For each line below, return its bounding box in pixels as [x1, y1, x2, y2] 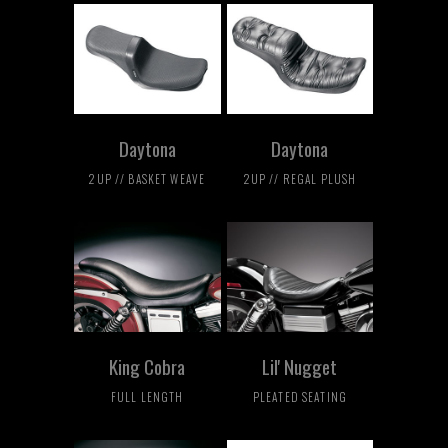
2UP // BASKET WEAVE [89, 169, 206, 187]
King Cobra [109, 351, 186, 380]
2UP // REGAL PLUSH [243, 169, 357, 187]
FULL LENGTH [111, 387, 184, 405]
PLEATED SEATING [252, 387, 348, 405]
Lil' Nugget [262, 351, 338, 380]
